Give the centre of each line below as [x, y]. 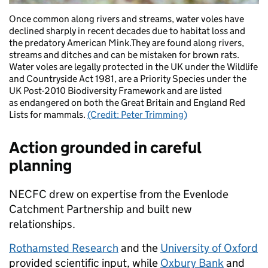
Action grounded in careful [105, 147]
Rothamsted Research [64, 248]
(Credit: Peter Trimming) [137, 114]
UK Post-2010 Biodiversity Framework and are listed [115, 90]
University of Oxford [209, 248]
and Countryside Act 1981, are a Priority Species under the [128, 78]
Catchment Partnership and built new [100, 209]
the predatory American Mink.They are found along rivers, [127, 42]
